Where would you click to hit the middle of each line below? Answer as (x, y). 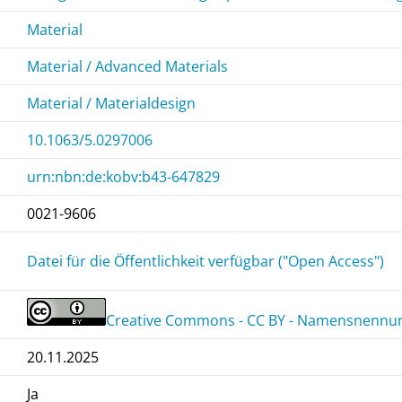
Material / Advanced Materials (128, 66)
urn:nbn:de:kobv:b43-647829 (124, 176)
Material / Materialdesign (112, 103)
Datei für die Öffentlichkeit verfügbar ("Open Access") (206, 261)
